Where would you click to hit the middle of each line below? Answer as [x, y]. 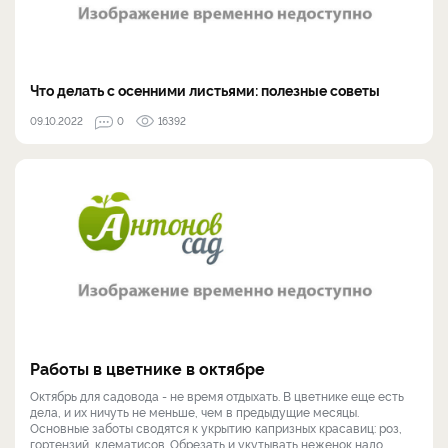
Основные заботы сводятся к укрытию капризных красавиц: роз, [216, 427]
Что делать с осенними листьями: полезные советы [205, 89]
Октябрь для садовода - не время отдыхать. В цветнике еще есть [217, 395]
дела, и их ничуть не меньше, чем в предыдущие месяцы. [194, 411]
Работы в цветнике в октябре [147, 367]
